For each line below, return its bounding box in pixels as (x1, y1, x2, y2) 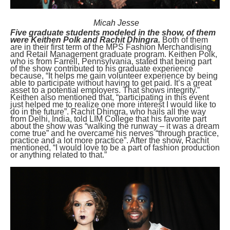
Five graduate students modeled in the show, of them (10, 28, 216, 37)
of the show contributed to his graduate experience (10, 64, 193, 73)
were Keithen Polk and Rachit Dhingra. (10, 35, 162, 45)
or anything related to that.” (10, 150, 107, 160)
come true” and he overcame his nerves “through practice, (10, 129, 219, 138)
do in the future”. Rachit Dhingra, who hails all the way (10, 107, 206, 117)
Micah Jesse (91, 18, 139, 28)
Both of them (162, 35, 208, 45)
